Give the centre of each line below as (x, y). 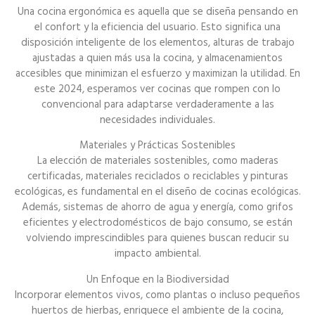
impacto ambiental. (157, 254)
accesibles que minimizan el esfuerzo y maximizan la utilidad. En (157, 73)
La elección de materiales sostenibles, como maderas (157, 161)
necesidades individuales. (157, 120)
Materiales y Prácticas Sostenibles (157, 146)
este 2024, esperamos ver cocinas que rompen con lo (157, 89)
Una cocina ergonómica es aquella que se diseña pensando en (157, 11)
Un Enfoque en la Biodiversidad (157, 279)
